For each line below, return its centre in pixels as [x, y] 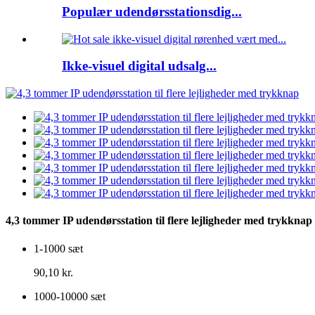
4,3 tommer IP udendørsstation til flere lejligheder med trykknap [159, 221]
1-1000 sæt [58, 248]
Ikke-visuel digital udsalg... [139, 66]
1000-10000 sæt [70, 296]
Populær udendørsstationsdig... [152, 11]
